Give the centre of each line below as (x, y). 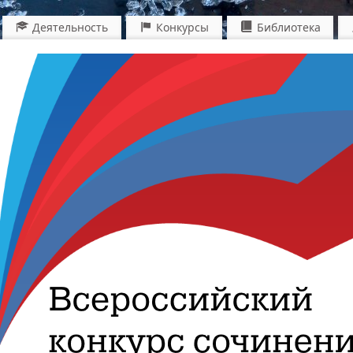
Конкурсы (182, 27)
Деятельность (71, 27)
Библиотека (288, 27)
